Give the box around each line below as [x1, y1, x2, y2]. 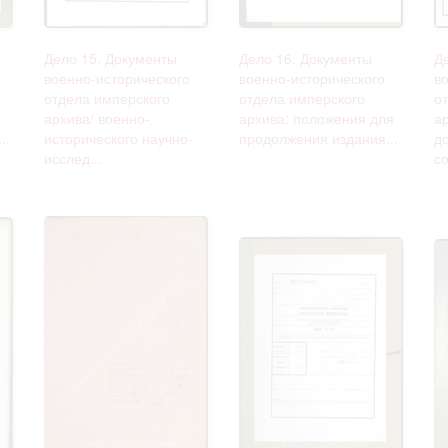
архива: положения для [239, 107, 394, 128]
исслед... [44, 147, 102, 168]
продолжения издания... [239, 127, 398, 148]
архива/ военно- [44, 107, 150, 128]
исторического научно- [44, 127, 193, 148]
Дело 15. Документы [44, 47, 177, 68]
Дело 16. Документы [239, 47, 372, 68]
